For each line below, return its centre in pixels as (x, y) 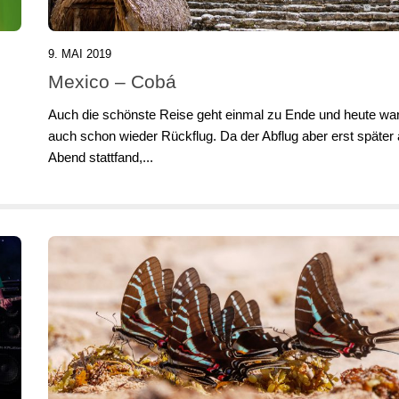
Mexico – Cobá (112, 82)
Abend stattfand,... (101, 158)
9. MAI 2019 (80, 54)
